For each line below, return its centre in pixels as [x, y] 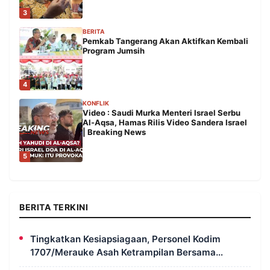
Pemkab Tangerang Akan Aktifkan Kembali [165, 41]
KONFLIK [96, 103]
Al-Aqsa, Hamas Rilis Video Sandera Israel [165, 122]
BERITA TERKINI [54, 207]
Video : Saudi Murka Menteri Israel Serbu [162, 112]
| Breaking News [114, 132]
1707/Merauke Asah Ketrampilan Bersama [123, 252]
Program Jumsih [114, 50]
